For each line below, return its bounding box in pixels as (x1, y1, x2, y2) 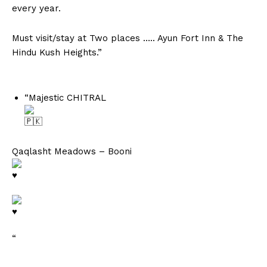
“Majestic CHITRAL (24, 92, 106, 104)
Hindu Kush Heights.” (12, 47, 102, 58)
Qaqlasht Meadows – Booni (12, 146, 132, 157)
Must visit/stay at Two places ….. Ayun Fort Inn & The (12, 33, 243, 44)
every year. (12, 3, 61, 14)
